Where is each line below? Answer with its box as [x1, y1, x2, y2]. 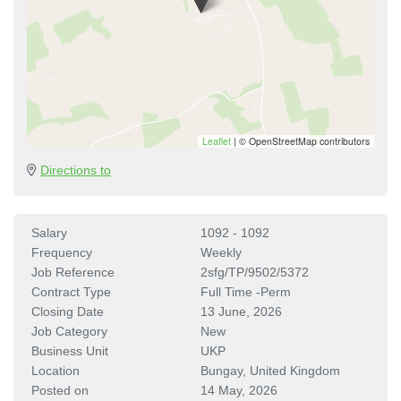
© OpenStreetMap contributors [236, 133, 370, 148]
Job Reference [31, 264, 115, 279]
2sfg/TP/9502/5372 [200, 264, 309, 279]
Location [31, 363, 80, 378]
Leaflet [202, 133, 231, 148]
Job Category [31, 323, 107, 338]
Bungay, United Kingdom [200, 363, 340, 378]
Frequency [31, 244, 92, 260]
